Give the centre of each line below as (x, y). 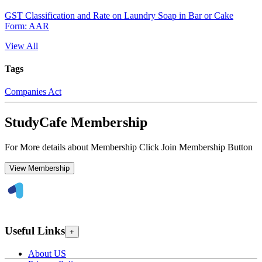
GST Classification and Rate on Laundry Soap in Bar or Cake (119, 15)
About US (47, 254)
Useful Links (35, 230)
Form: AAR (27, 26)
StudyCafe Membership (76, 122)
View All (21, 46)
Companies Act (33, 92)
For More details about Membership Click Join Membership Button (129, 147)
